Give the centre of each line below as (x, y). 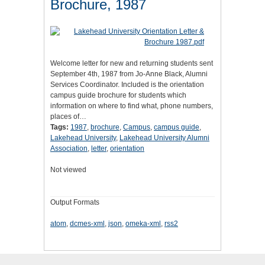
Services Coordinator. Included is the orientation (127, 85)
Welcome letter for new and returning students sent (132, 64)
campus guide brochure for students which (118, 96)
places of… (68, 117)
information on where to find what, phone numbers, (132, 106)
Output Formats (75, 203)
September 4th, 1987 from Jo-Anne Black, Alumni (129, 74)
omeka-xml (143, 224)
